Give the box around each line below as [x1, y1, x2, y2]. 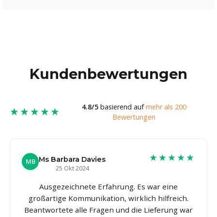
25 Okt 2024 [55, 163, 89, 172]
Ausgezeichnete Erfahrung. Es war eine [39, 181, 178, 191]
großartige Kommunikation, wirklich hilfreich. [29, 193, 188, 203]
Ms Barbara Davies [39, 155, 106, 164]
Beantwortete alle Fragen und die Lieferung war [24, 204, 193, 215]
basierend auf [98, 102, 146, 111]
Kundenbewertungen [30, 65, 187, 82]
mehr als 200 [145, 102, 186, 111]
